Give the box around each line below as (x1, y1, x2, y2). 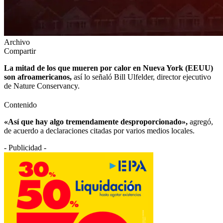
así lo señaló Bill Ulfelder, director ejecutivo (72, 72, 211, 81)
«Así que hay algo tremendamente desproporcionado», (4, 117, 188, 126)
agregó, (188, 117, 213, 126)
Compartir (4, 46, 36, 55)
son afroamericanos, (4, 72, 72, 81)
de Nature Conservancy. (4, 81, 82, 90)
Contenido (4, 100, 37, 109)
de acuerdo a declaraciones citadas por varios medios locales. (4, 126, 197, 135)
